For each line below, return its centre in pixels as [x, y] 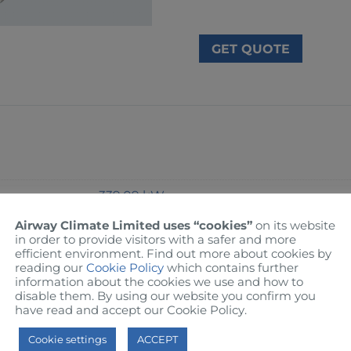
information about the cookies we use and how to [159, 282]
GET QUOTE [250, 49]
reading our [51, 268]
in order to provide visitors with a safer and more [156, 239]
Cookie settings [67, 339]
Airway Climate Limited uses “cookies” [134, 225]
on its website [294, 225]
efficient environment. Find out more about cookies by [173, 253]
